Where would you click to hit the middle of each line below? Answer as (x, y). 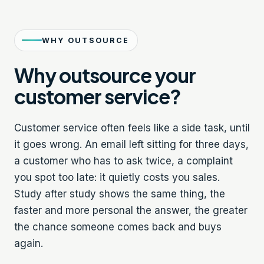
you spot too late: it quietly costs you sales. (117, 177)
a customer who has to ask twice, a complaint (123, 161)
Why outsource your (105, 75)
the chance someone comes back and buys (118, 227)
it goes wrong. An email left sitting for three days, (131, 144)
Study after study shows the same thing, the (120, 194)
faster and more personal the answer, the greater (131, 210)
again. (29, 243)
